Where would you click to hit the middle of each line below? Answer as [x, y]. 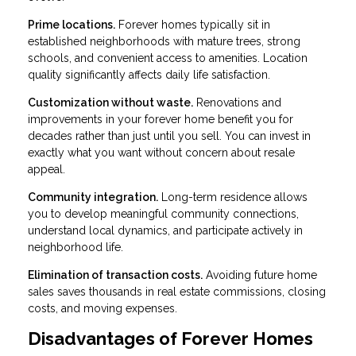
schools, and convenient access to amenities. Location [168, 58]
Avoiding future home [260, 275]
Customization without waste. [110, 102]
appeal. [46, 169]
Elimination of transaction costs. [115, 275]
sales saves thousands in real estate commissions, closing [177, 291]
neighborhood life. [75, 247]
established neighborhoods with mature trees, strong [164, 41]
